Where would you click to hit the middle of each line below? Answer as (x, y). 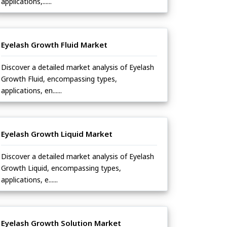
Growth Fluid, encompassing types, (59, 79)
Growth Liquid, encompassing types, (61, 168)
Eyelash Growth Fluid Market (54, 45)
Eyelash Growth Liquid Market (57, 134)
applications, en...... (31, 91)
